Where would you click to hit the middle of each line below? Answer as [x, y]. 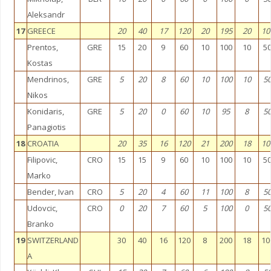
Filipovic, [42, 160]
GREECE [41, 31]
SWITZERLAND [53, 240]
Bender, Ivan [50, 192]
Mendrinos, [48, 79]
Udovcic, [42, 208]
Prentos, [42, 47]
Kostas [40, 63]
